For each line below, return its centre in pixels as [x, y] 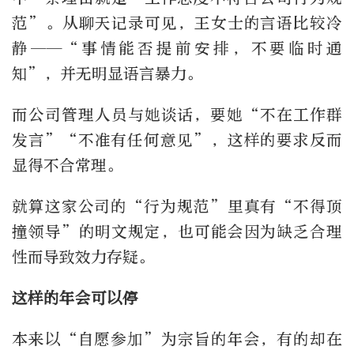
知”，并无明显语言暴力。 [107, 74]
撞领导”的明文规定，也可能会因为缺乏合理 [177, 232]
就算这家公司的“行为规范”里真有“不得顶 [177, 207]
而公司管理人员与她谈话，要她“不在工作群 [177, 115]
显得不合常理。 [67, 166]
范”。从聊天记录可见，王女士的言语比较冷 [177, 24]
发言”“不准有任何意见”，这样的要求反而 [177, 141]
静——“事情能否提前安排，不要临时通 [177, 49]
